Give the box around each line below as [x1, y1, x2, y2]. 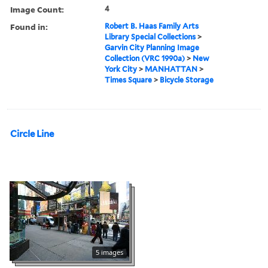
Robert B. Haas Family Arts [105, 21, 199, 31]
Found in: [10, 20, 48, 32]
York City [105, 64, 138, 74]
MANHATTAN [145, 64, 198, 74]
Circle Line [10, 128, 54, 139]
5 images [96, 247, 123, 257]
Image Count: [10, 3, 64, 15]
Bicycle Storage [160, 75, 214, 84]
